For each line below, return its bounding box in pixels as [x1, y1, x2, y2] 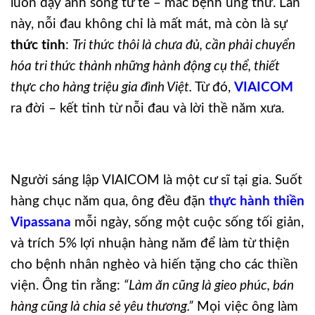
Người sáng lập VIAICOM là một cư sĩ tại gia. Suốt [11, 173, 302, 187]
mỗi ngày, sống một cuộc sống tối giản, [71, 215, 304, 229]
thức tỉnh [11, 39, 65, 52]
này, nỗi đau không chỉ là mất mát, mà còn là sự [11, 18, 287, 31]
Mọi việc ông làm [193, 300, 298, 314]
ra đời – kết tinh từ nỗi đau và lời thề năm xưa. [11, 102, 284, 115]
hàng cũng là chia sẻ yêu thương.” [11, 300, 193, 314]
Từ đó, [192, 81, 234, 94]
